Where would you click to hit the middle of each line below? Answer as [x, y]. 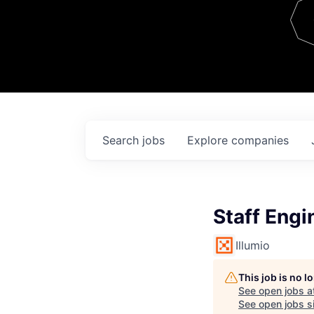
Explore [209, 140]
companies [260, 140]
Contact [268, 34]
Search [122, 140]
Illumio [253, 245]
